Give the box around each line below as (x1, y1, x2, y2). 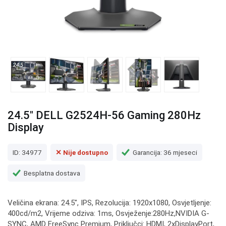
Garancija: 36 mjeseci (133, 148, 197, 156)
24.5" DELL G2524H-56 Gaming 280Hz (8, 109, 201, 122)
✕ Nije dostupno (55, 148, 108, 156)
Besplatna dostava (24, 168, 80, 177)
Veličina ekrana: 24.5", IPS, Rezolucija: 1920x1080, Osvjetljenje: (8, 198, 211, 207)
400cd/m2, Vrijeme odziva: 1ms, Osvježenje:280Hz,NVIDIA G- (8, 209, 209, 218)
